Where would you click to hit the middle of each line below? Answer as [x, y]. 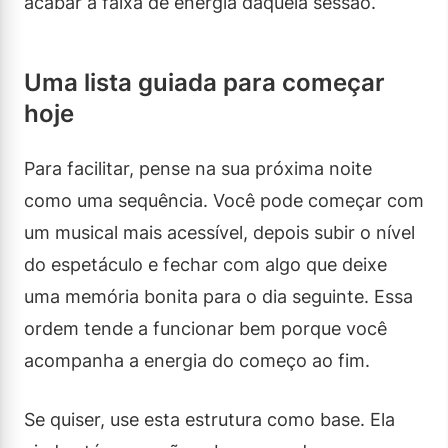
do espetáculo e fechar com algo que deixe [205, 264]
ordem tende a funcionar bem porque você [205, 328]
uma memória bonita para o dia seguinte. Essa [218, 296]
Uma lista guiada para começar [204, 82]
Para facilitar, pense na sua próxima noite [198, 168]
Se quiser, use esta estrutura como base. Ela [209, 419]
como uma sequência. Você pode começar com [224, 200]
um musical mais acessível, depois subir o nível [219, 232]
